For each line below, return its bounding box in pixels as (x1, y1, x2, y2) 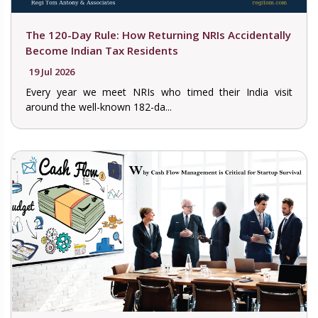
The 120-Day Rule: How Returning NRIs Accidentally (26, 27, 291, 42)
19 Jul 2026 (29, 65, 75, 78)
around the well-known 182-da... (26, 99, 172, 114)
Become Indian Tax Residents (26, 43, 178, 57)
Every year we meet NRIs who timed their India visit (26, 84, 292, 99)
